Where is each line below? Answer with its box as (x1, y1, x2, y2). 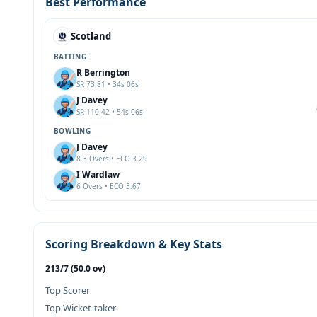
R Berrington (76, 67, 130, 79)
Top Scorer (45, 284, 90, 296)
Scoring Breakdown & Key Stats (45, 236, 222, 252)
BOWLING (54, 126, 91, 136)
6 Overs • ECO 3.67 (76, 181, 141, 191)
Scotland (71, 29, 111, 42)
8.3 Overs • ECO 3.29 (76, 154, 147, 163)
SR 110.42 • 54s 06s (76, 107, 143, 117)
